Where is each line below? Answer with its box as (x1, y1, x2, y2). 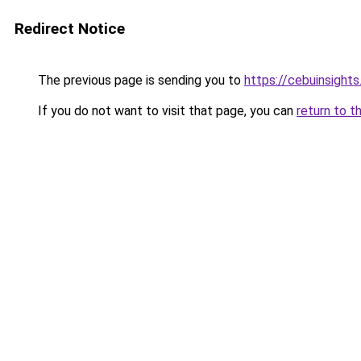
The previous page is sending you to (35, 73, 244, 88)
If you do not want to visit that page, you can (35, 103, 297, 118)
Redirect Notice (15, 19, 125, 38)
